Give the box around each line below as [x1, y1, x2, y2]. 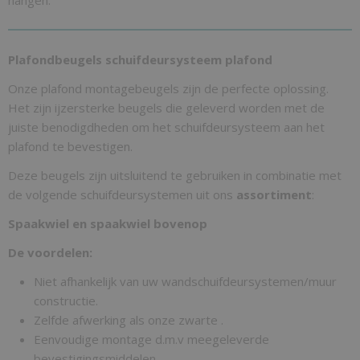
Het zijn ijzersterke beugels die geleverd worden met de [8, 100, 325, 116]
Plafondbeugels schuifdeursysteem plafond [8, 51, 272, 67]
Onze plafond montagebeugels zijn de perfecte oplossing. [8, 80, 329, 96]
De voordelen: [8, 244, 92, 260]
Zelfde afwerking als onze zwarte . [34, 312, 223, 328]
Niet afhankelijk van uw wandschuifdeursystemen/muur [34, 273, 337, 289]
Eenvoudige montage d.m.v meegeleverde [34, 331, 269, 347]
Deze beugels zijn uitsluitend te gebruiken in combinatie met [8, 167, 342, 183]
